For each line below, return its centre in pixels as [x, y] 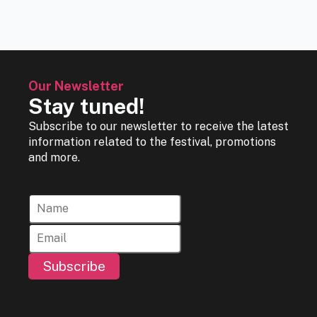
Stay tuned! [86, 106]
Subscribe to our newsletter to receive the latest [158, 126]
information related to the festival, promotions [152, 142]
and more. [54, 157]
